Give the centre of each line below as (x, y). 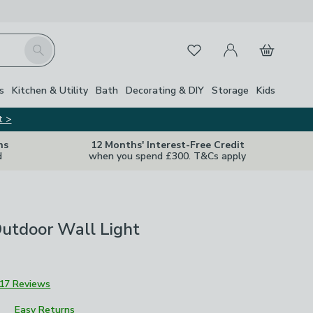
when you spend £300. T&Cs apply (167, 156)
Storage (230, 90)
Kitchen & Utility (50, 90)
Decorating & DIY (165, 90)
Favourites (203, 48)
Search (40, 44)
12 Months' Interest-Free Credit (167, 145)
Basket (268, 42)
